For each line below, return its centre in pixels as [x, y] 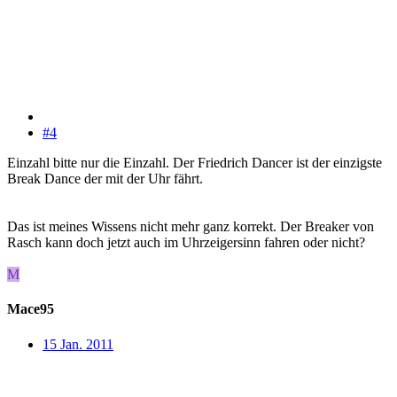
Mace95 [31, 309]
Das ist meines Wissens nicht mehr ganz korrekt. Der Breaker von [191, 227]
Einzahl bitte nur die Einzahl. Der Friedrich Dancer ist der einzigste [195, 163]
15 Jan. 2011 [78, 344]
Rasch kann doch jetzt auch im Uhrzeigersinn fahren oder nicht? [186, 243]
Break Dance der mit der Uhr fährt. [105, 179]
